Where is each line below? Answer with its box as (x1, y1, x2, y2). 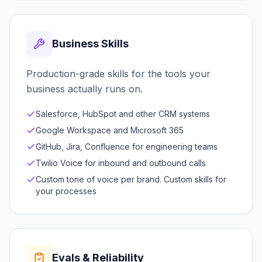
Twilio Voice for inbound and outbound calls (36, 157, 206, 168)
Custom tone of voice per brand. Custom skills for (36, 174, 226, 184)
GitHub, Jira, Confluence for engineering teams (36, 141, 218, 151)
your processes (36, 185, 96, 196)
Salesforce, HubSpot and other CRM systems (36, 108, 210, 119)
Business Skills (52, 37, 129, 50)
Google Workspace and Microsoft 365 (36, 125, 184, 135)
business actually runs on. (26, 82, 143, 95)
